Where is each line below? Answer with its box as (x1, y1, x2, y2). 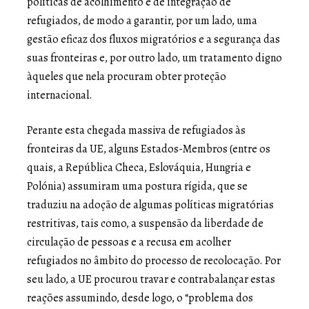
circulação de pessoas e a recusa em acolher (27, 234, 231, 250)
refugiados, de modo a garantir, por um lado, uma (27, 12, 257, 28)
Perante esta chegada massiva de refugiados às (27, 122, 246, 138)
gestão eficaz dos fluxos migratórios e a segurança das (27, 31, 280, 47)
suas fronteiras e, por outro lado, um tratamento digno (27, 50, 282, 66)
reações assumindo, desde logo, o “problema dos (27, 290, 253, 306)
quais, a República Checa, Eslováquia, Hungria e (27, 159, 251, 175)
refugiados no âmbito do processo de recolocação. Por (27, 252, 281, 268)
